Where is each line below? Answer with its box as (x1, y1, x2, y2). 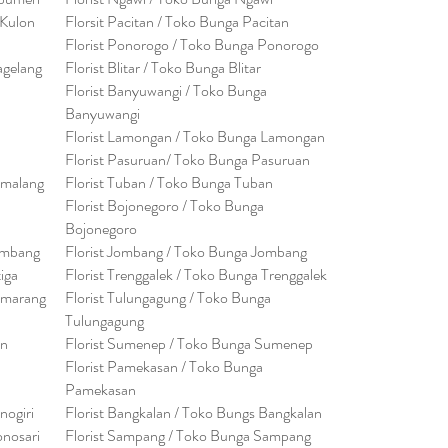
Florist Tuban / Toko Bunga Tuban (65, 171, 273, 194)
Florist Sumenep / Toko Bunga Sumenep (65, 332, 313, 355)
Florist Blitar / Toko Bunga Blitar (65, 56, 261, 79)
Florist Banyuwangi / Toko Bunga (65, 79, 267, 102)
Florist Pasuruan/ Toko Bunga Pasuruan (65, 148, 310, 171)
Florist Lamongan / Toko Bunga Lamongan (65, 125, 325, 148)
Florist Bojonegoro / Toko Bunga (65, 194, 264, 217)
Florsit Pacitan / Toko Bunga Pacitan (65, 10, 289, 33)
